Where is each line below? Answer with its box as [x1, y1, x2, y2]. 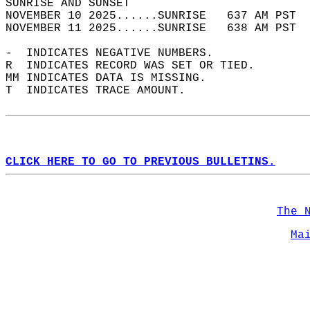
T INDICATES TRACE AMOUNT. [6, 84, 199, 97]
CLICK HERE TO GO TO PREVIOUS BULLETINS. [6, 156, 275, 168]
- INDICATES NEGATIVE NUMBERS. [6, 47, 227, 60]
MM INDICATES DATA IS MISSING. [6, 72, 220, 84]
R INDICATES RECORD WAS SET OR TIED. [6, 60, 268, 72]
